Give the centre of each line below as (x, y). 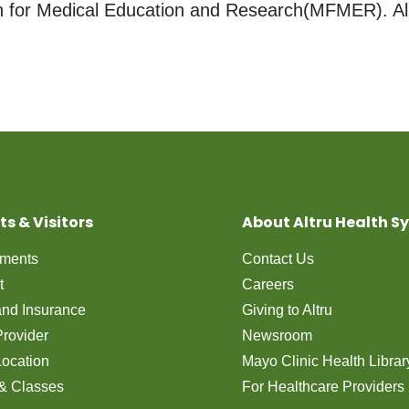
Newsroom (277, 336)
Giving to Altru (287, 310)
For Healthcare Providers (323, 387)
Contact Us (278, 259)
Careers (267, 284)
